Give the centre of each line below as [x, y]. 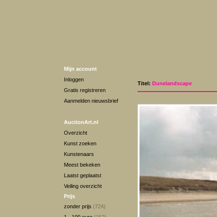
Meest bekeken [82, 165]
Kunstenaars [79, 154]
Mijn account [80, 69]
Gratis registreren [85, 90]
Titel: [145, 83]
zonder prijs [78, 206]
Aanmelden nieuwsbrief [91, 101]
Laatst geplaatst [83, 175]
